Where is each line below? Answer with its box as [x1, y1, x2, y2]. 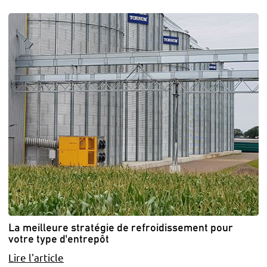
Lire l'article [8, 251, 64, 264]
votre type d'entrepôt [8, 232, 110, 245]
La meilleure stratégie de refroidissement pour [8, 221, 234, 234]
